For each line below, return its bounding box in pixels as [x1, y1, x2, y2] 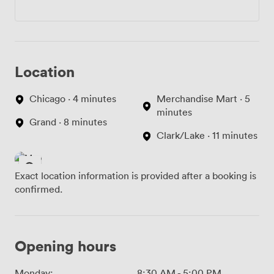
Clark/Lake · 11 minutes [157, 128, 257, 141]
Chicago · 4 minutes [29, 92, 116, 105]
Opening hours [15, 235, 116, 255]
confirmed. [15, 182, 62, 195]
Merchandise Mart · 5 [157, 92, 250, 105]
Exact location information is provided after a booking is [15, 169, 256, 182]
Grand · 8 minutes [29, 115, 107, 128]
